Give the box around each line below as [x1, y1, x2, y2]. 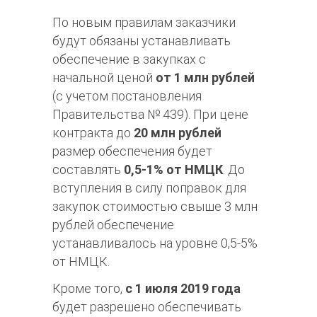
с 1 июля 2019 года [125, 281, 241, 296]
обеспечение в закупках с [52, 52, 206, 67]
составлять [52, 162, 124, 178]
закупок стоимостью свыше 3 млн [52, 199, 258, 214]
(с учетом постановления [52, 88, 202, 104]
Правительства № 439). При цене [52, 107, 248, 122]
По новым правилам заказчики [52, 15, 236, 30]
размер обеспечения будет [52, 144, 212, 159]
